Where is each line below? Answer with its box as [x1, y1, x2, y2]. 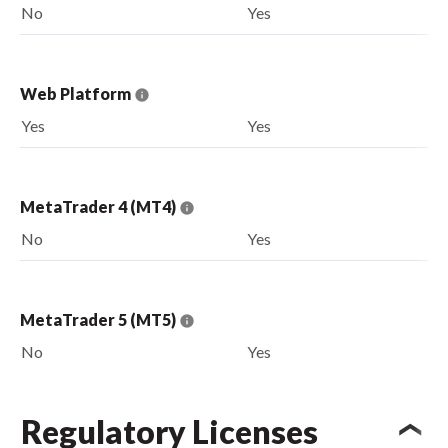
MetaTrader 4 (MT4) [20, 196, 179, 216]
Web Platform [20, 83, 134, 103]
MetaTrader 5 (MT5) [20, 309, 179, 329]
